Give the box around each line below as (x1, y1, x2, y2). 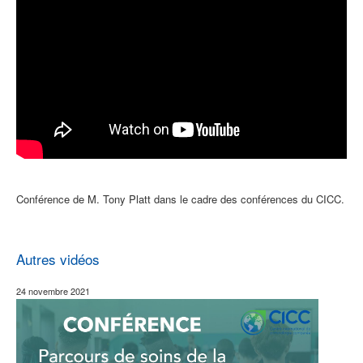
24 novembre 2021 (16, 284, 90, 297)
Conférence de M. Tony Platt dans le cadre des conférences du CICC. (16, 190, 344, 207)
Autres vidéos (16, 248, 100, 269)
